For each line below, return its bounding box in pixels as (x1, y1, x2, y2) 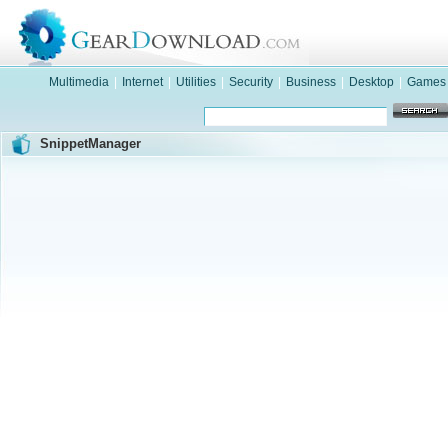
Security (229, 75, 273, 89)
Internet (122, 75, 163, 89)
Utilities (176, 75, 216, 89)
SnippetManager (40, 136, 141, 151)
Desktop (349, 75, 394, 89)
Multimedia (49, 75, 109, 89)
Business (286, 75, 336, 89)
